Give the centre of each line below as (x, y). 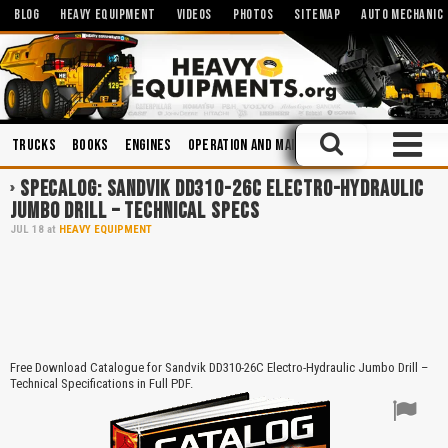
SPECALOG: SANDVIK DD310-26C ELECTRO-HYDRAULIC (221, 189)
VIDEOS (194, 14)
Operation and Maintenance (269, 145)
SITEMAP (317, 14)
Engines (148, 145)
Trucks (34, 145)
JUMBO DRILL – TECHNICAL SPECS (135, 211)
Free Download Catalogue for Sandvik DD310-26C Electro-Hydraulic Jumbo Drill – (219, 367)
